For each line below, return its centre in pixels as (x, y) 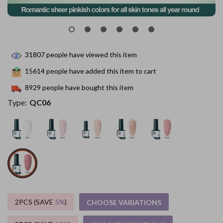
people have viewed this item (91, 55)
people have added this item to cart (101, 71)
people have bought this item (87, 88)
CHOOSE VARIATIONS (124, 202)
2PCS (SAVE (35, 202)
